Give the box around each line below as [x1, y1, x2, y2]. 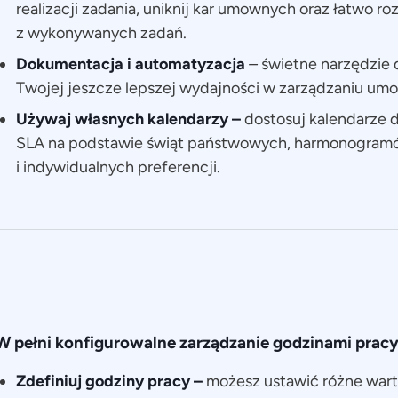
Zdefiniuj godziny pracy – [15, 371, 206, 392]
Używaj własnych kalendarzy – [15, 109, 244, 130]
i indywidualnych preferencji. [15, 157, 220, 178]
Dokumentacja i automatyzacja [15, 54, 249, 75]
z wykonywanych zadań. [15, 23, 187, 44]
